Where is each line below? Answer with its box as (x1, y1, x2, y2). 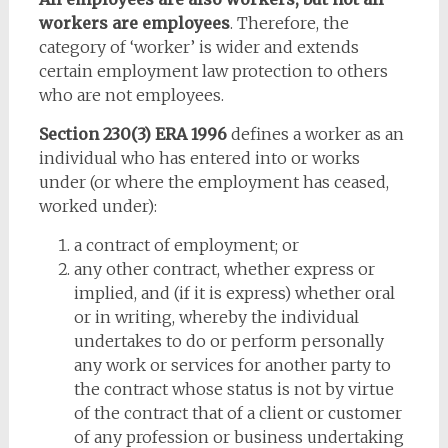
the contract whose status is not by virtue (73, 379, 394, 399)
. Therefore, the (229, 13, 349, 33)
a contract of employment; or (73, 235, 299, 255)
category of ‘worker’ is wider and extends (38, 37, 359, 57)
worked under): (38, 196, 157, 216)
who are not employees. (38, 85, 224, 105)
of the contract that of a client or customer (73, 403, 402, 423)
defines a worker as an (226, 124, 404, 144)
